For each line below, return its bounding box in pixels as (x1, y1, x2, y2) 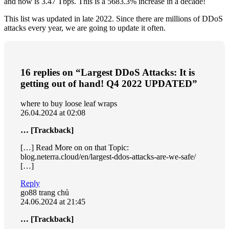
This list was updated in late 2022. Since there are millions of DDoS (4, 14, 223, 24)
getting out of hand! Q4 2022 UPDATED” (20, 78, 197, 89)
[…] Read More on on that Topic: (20, 143, 129, 152)
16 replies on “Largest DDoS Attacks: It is (20, 66, 195, 78)
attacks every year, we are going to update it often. (4, 24, 166, 33)
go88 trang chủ (20, 188, 69, 197)
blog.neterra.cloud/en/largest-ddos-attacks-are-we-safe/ (20, 152, 196, 161)
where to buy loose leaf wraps (20, 99, 117, 108)
